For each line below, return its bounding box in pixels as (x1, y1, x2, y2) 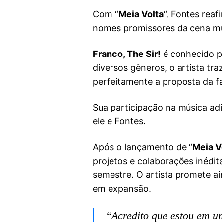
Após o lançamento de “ (93, 142, 193, 153)
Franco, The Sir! (93, 49, 161, 59)
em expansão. (93, 183, 151, 194)
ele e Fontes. (93, 116, 146, 127)
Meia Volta (118, 9, 164, 20)
